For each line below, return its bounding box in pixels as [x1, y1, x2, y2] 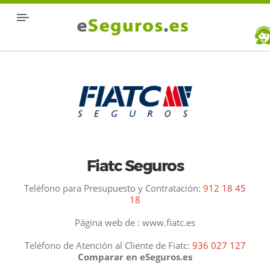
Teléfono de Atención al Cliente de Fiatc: [24, 239, 192, 251]
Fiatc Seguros [86, 155, 184, 175]
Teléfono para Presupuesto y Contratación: [24, 181, 203, 194]
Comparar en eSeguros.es [78, 250, 192, 263]
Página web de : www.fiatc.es [75, 216, 195, 228]
